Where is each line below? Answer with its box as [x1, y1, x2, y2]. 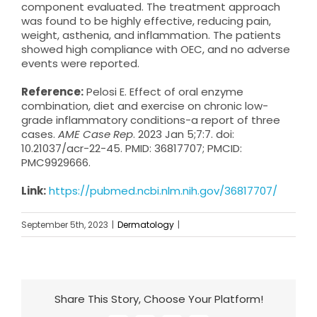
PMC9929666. [21, 154, 91, 170]
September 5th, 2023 [21, 218, 108, 231]
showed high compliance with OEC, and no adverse [21, 41, 290, 57]
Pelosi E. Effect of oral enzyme [83, 83, 243, 99]
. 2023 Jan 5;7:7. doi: [133, 126, 234, 142]
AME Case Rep [58, 126, 133, 142]
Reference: [21, 83, 83, 99]
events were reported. [21, 55, 139, 71]
